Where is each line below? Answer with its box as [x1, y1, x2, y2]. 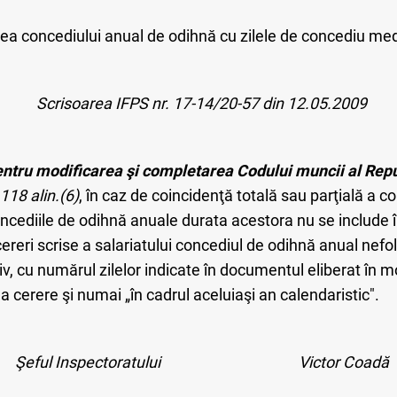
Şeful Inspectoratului [14, 352, 164, 371]
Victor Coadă [298, 352, 389, 371]
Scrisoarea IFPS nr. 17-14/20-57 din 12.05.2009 [36, 93, 368, 113]
